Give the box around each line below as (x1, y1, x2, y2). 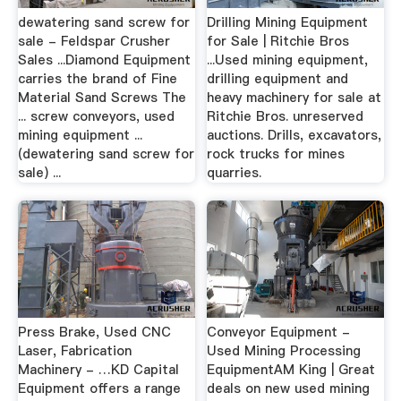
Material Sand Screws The (17, 89, 186, 107)
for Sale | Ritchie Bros (207, 32, 350, 51)
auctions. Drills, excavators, (207, 126, 382, 145)
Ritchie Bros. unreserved (207, 107, 364, 126)
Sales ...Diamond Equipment (17, 51, 191, 70)
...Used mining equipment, (207, 51, 369, 70)
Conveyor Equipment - (207, 322, 351, 341)
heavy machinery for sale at (207, 89, 382, 107)
